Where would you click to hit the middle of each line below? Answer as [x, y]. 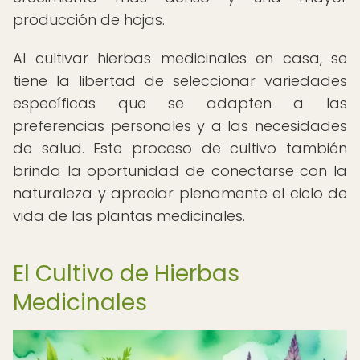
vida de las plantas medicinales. [129, 216]
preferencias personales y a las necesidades [180, 126]
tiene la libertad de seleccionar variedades [180, 81]
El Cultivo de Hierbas [126, 274]
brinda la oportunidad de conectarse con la [180, 171]
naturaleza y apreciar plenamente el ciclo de [180, 193]
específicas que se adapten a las [180, 103]
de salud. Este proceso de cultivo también [180, 148]
